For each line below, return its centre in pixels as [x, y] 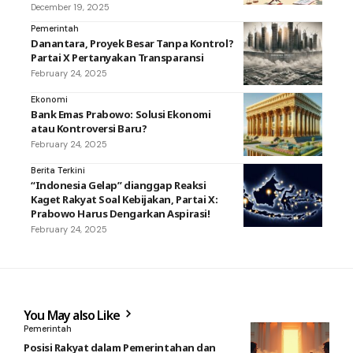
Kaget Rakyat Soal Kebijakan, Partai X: [124, 199]
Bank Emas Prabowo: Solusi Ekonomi [121, 114]
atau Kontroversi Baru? [89, 128]
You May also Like [73, 315]
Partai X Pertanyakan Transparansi [117, 57]
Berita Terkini [58, 170]
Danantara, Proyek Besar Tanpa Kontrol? [132, 43]
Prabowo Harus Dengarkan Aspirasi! [121, 213]
